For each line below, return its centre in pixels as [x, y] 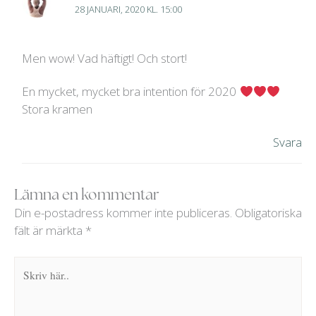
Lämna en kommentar [87, 194]
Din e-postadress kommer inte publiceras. [123, 212]
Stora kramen [57, 109]
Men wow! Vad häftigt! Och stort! [105, 59]
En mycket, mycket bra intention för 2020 [131, 92]
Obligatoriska [268, 212]
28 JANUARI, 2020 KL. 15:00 [129, 10]
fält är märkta [50, 230]
